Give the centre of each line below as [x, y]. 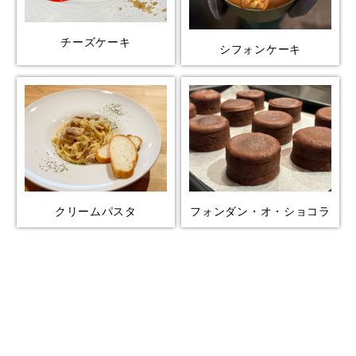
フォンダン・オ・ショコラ [260, 212]
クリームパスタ [95, 212]
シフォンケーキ [261, 50]
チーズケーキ [96, 43]
